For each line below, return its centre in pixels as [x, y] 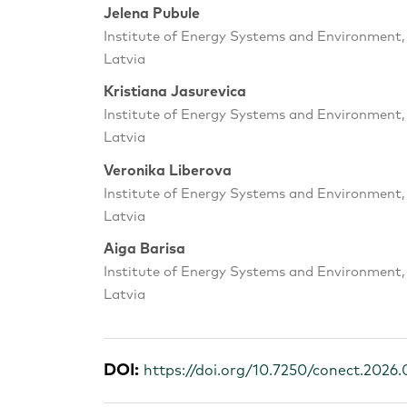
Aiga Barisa [144, 249]
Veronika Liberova [168, 170]
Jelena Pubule [152, 14]
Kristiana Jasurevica [175, 92]
